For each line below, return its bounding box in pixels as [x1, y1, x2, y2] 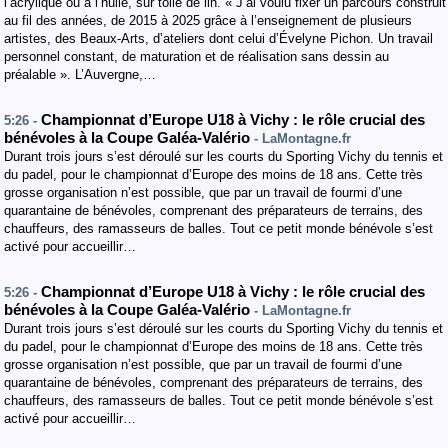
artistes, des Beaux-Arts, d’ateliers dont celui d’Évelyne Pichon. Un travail [4, 31, 433, 46]
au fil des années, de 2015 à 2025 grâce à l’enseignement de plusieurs [4, 13, 412, 28]
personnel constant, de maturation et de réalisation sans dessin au [4, 49, 389, 64]
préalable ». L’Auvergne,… [4, 67, 156, 82]
